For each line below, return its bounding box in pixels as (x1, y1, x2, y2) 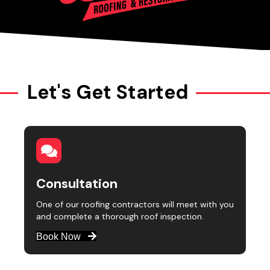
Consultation (36, 174, 118, 192)
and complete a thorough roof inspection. (36, 210, 204, 222)
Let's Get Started (27, 79, 189, 105)
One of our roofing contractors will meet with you (36, 198, 234, 210)
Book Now (36, 231, 81, 242)
